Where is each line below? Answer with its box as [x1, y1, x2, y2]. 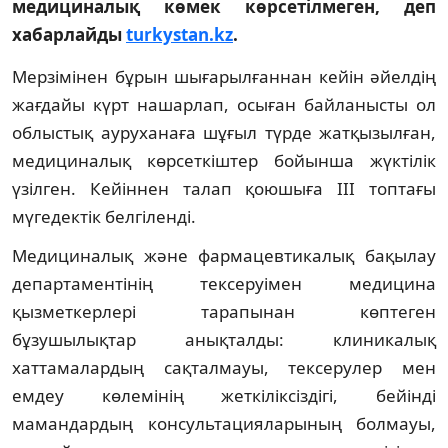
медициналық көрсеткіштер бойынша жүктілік [12, 148, 436, 172]
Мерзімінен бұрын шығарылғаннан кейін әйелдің [12, 64, 436, 88]
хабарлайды [12, 22, 126, 46]
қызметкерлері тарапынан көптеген [12, 299, 436, 323]
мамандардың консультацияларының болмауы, [12, 411, 436, 435]
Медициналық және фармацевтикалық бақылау [12, 243, 436, 267]
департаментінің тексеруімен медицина [12, 271, 436, 295]
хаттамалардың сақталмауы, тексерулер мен [12, 355, 436, 379]
